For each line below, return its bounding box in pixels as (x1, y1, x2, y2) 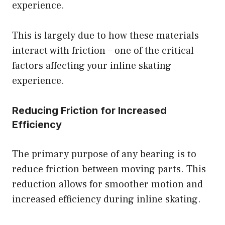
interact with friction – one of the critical (12, 44, 194, 58)
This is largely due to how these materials (12, 29, 199, 43)
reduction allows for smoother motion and (12, 178, 203, 191)
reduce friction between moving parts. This (12, 163, 206, 176)
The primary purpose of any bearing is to (12, 148, 196, 161)
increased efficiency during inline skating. (12, 193, 201, 206)
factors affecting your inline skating (12, 59, 171, 73)
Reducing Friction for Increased (12, 104, 167, 117)
